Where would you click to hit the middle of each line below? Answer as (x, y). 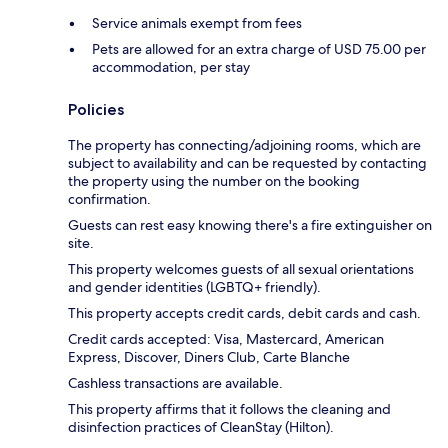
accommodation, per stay (171, 67)
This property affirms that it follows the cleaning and (229, 409)
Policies (96, 110)
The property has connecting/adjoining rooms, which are (244, 145)
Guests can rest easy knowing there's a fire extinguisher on (250, 225)
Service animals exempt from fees (197, 23)
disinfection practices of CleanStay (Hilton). (201, 427)
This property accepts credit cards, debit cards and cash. (244, 313)
